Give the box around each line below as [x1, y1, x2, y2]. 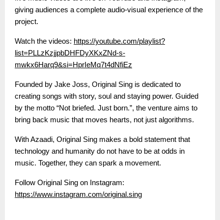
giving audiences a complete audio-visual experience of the [15, 6, 203, 14]
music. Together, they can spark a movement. [15, 159, 161, 167]
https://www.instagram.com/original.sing [15, 191, 142, 199]
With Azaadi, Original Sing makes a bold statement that [15, 136, 190, 144]
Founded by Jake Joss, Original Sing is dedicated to [15, 81, 181, 89]
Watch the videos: [15, 37, 74, 46]
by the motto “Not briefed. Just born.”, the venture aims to [15, 104, 197, 112]
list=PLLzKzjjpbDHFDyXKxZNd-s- [15, 49, 125, 57]
